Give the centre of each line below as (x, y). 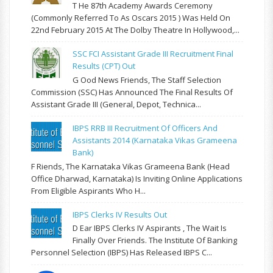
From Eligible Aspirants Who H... (88, 190)
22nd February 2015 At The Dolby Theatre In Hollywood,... (135, 30)
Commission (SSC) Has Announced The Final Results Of (132, 92)
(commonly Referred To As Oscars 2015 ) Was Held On (131, 18)
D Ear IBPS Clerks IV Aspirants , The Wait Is (150, 228)
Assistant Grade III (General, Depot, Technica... (116, 104)
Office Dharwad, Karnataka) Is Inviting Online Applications (137, 178)
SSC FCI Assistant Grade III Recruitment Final (153, 54)
